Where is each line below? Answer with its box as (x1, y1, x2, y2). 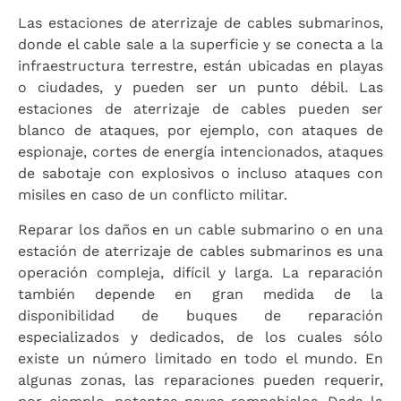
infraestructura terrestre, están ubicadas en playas (18, 57, 383, 75)
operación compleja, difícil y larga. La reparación (18, 263, 383, 281)
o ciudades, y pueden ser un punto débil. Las (18, 79, 383, 97)
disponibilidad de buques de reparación (18, 306, 383, 324)
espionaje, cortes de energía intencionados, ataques (18, 143, 383, 161)
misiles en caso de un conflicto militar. (18, 186, 287, 204)
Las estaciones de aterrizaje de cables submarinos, (18, 14, 383, 32)
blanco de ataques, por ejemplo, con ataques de (18, 122, 383, 140)
